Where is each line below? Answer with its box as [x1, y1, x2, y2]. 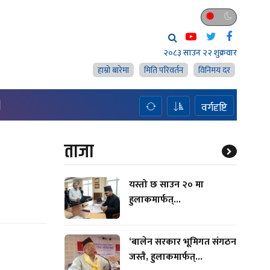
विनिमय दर [198, 63, 230, 77]
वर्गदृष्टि [201, 99, 227, 117]
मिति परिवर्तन [143, 63, 183, 77]
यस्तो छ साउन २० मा [128, 177, 204, 193]
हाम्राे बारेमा [97, 63, 129, 77]
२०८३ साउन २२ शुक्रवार [163, 46, 237, 60]
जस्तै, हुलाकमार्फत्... [128, 248, 202, 265]
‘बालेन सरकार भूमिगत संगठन [128, 233, 236, 250]
